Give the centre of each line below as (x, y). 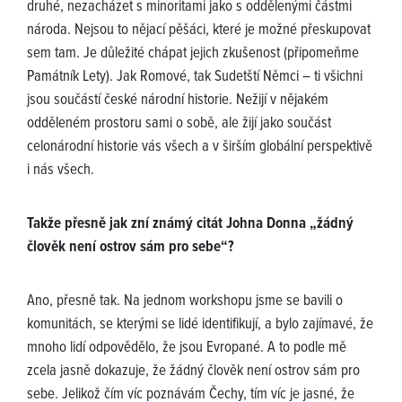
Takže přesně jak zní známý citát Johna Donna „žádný (190, 225)
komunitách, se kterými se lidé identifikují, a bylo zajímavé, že (200, 325)
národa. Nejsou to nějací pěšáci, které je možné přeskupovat (199, 31)
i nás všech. (61, 171)
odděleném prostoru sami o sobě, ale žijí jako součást (179, 124)
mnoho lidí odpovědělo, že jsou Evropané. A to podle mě (187, 349)
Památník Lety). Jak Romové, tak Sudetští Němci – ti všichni (195, 78)
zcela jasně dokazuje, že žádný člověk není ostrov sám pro (193, 372)
